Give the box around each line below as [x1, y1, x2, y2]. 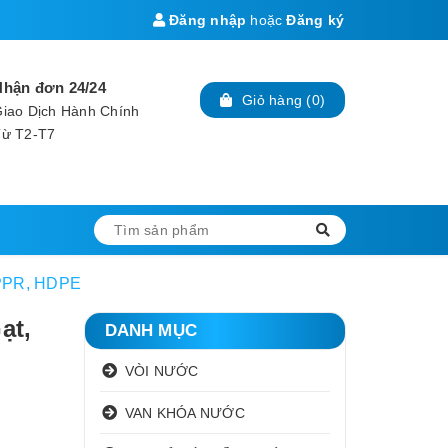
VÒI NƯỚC [124, 362, 199, 379]
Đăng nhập [164, 12, 247, 28]
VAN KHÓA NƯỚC [124, 404, 245, 421]
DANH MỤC [104, 321, 197, 340]
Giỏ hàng [242, 92, 302, 108]
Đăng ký [286, 12, 344, 28]
